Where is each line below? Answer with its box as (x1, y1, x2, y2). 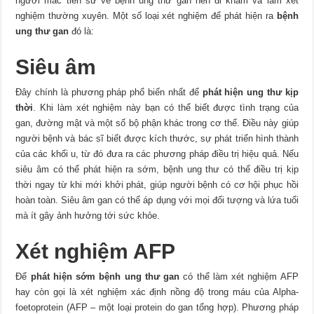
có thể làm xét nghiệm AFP (179, 271, 299, 282)
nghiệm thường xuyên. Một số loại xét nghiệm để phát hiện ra (15, 11, 277, 22)
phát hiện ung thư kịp (202, 87, 299, 98)
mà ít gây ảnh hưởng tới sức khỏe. (15, 210, 161, 221)
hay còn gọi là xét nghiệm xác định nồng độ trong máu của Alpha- (15, 287, 299, 298)
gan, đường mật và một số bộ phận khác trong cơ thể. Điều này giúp (15, 118, 299, 129)
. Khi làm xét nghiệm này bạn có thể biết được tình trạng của (33, 102, 299, 114)
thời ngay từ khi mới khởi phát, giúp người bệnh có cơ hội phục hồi (15, 179, 299, 191)
